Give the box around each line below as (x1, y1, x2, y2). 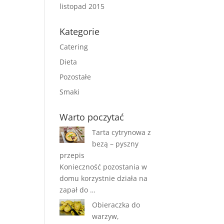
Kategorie (59, 25, 100, 37)
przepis (59, 150, 85, 160)
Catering (59, 42, 88, 51)
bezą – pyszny (92, 139, 139, 148)
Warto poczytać (59, 111, 124, 123)
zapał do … (59, 185, 96, 194)
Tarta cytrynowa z (92, 127, 151, 137)
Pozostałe (59, 72, 91, 81)
